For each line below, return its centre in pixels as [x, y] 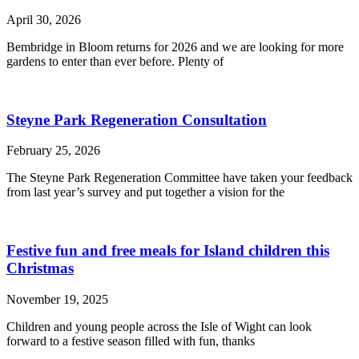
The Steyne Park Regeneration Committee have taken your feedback [179, 178]
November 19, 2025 [57, 299]
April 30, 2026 [44, 19]
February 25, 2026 [53, 151]
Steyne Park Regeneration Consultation [137, 119]
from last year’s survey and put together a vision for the [145, 192]
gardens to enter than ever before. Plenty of [115, 61]
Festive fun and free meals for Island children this [168, 251]
